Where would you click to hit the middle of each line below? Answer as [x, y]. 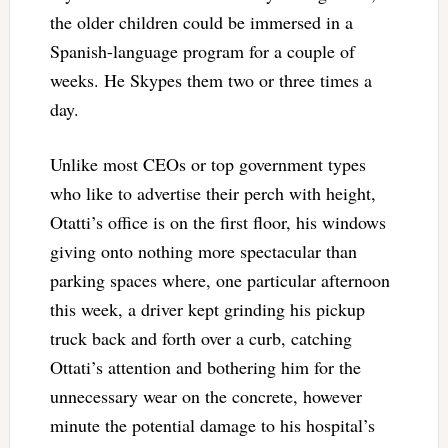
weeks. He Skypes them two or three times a [210, 80]
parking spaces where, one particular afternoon [219, 280]
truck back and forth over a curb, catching [200, 338]
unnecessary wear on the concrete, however [205, 396]
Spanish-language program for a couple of [202, 51]
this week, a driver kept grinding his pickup [207, 309]
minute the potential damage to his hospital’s [212, 425]
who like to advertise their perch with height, [212, 193]
